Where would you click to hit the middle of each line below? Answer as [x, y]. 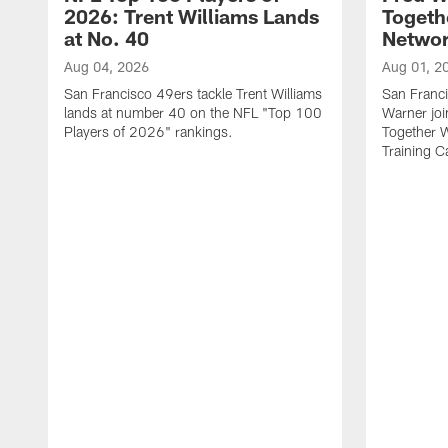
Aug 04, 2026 [106, 66]
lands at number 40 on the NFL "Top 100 [193, 112]
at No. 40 [106, 37]
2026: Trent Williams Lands [191, 15]
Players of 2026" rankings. [148, 131]
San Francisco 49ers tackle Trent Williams [193, 93]
